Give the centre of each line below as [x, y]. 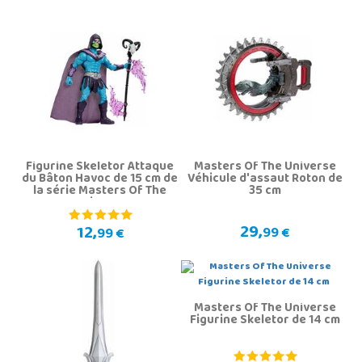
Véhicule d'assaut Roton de [265, 180]
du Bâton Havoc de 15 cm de [100, 180]
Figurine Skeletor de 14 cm [265, 321]
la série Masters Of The [100, 192]
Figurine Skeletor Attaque [100, 168]
